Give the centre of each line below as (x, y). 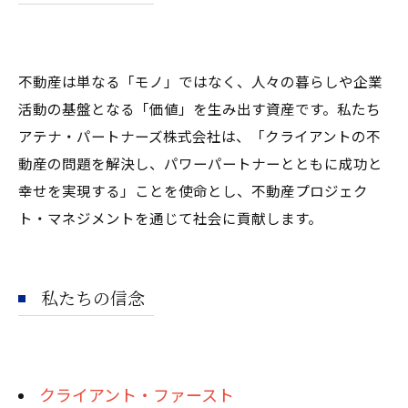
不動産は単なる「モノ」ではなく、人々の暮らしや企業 (200, 81)
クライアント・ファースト (136, 394)
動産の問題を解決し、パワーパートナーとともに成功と (200, 163)
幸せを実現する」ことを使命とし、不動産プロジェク (193, 190)
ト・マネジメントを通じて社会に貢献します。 (170, 218)
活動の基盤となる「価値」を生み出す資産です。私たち (199, 108)
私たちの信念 (93, 297)
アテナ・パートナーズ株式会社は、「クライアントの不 (199, 136)
